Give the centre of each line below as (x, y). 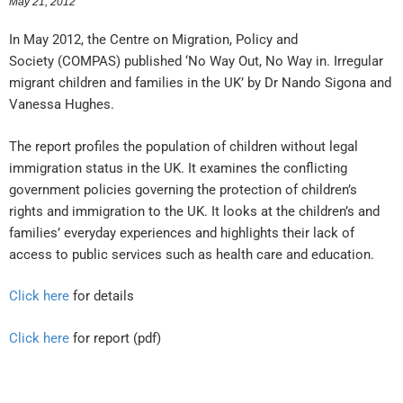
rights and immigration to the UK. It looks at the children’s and (194, 211)
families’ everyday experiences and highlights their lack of (182, 233)
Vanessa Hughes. (62, 105)
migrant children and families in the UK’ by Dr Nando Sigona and (200, 83)
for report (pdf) (115, 338)
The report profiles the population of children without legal (184, 146)
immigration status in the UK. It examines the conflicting (178, 168)
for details (102, 296)
